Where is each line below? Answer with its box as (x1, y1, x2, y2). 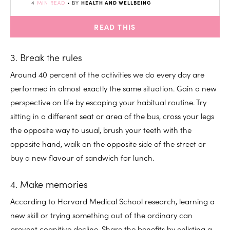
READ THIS (94, 21, 136, 32)
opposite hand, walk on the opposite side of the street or (10, 138, 206, 149)
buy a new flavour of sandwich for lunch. (10, 151, 154, 163)
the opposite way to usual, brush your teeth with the (10, 124, 191, 135)
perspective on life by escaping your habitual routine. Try (10, 96, 206, 107)
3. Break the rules (10, 50, 82, 64)
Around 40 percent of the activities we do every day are (10, 68, 204, 80)
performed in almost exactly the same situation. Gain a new (10, 82, 217, 93)
